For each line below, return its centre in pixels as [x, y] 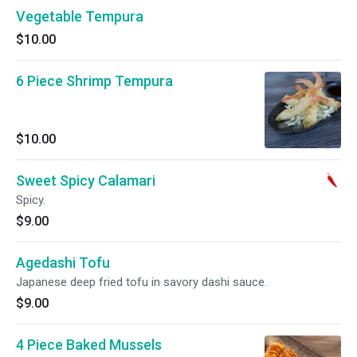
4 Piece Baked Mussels [89, 345]
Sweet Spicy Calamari [86, 180]
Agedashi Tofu [63, 263]
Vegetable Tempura [80, 16]
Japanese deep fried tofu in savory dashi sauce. [141, 282]
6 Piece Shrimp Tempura [94, 81]
